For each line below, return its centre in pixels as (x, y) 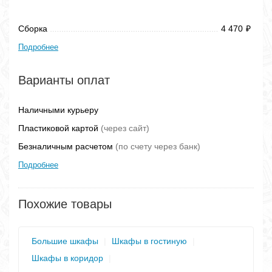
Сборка (33, 28)
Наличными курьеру (58, 110)
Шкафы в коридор (67, 258)
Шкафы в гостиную (149, 241)
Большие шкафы (65, 241)
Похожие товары (65, 204)
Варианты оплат (64, 80)
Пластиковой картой (59, 128)
